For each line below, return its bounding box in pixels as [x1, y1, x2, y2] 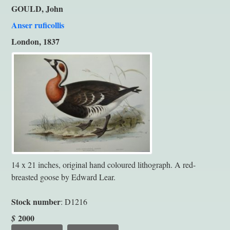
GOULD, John [11, 2, 63, 14]
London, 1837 [11, 35, 60, 47]
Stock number [11, 195, 61, 207]
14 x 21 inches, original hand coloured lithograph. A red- [11, 159, 196, 170]
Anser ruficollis [11, 18, 64, 31]
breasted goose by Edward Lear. [11, 171, 116, 182]
